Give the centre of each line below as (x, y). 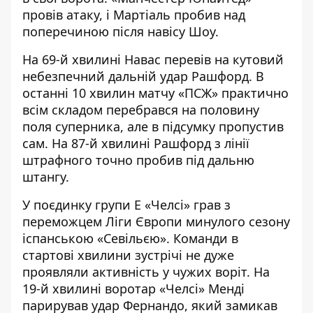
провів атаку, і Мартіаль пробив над (134, 15)
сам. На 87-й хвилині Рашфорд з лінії (136, 143)
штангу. (46, 177)
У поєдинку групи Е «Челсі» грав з (126, 205)
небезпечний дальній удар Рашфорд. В (143, 76)
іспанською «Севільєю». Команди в (130, 238)
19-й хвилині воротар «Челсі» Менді (133, 289)
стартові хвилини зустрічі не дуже (128, 255)
